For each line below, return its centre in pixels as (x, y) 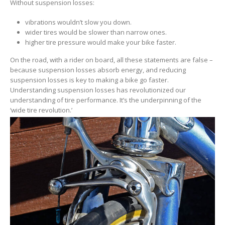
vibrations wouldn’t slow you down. (78, 22)
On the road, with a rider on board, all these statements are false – (111, 60)
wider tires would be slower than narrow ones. (96, 32)
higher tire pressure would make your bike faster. (100, 42)
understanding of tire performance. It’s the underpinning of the (106, 100)
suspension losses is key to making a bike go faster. (89, 80)
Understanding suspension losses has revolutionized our (98, 90)
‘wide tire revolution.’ (41, 110)
